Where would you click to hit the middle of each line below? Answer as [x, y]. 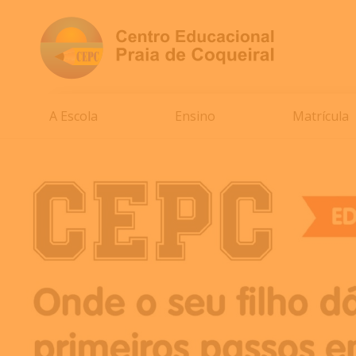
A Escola [74, 116]
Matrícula [321, 116]
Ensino [195, 116]
